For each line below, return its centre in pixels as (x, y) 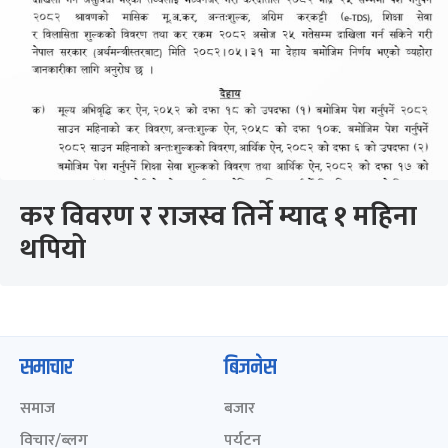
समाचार (46, 368)
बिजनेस (250, 368)
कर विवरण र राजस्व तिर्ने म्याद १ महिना (218, 216)
